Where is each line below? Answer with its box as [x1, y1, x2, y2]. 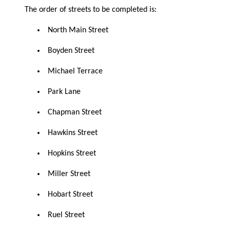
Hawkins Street [47, 128, 98, 137]
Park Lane [47, 87, 81, 96]
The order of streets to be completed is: [25, 5, 157, 14]
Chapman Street [47, 108, 102, 117]
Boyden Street [47, 46, 94, 55]
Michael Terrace [47, 67, 103, 75]
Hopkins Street [47, 149, 96, 158]
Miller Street [47, 169, 90, 178]
